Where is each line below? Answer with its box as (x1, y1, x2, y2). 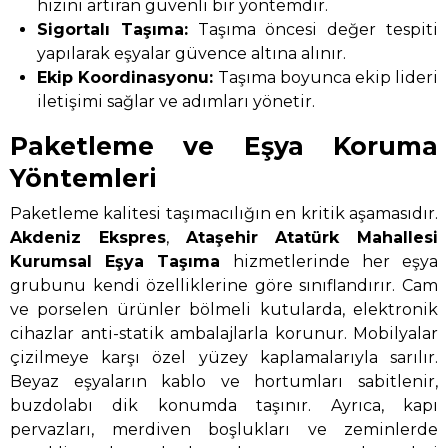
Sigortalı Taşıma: (37, 20, 188, 40)
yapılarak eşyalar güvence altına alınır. (37, 44, 347, 64)
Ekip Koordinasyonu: (37, 68, 214, 88)
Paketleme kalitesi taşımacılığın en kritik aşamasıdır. (10, 203, 438, 223)
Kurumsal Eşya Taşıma (10, 251, 221, 271)
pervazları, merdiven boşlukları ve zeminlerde (10, 419, 438, 439)
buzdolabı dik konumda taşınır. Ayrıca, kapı (10, 395, 438, 415)
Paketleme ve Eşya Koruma (10, 131, 438, 162)
